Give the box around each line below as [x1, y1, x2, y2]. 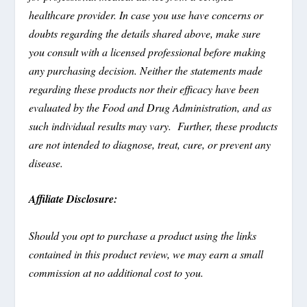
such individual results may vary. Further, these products [29, 118, 278, 133]
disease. [29, 155, 64, 170]
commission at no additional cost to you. [29, 265, 204, 280]
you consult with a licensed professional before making [29, 44, 267, 59]
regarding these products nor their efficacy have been [29, 81, 260, 96]
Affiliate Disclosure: [29, 191, 118, 207]
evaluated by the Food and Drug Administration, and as [29, 99, 272, 114]
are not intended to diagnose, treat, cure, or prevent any [29, 136, 271, 151]
